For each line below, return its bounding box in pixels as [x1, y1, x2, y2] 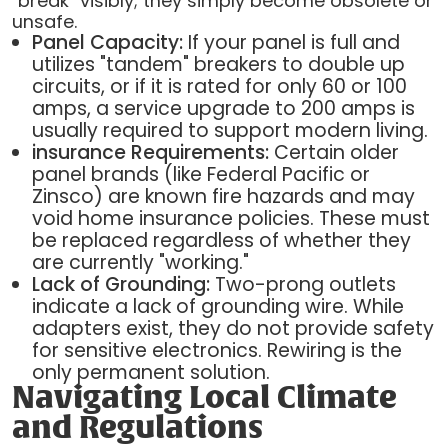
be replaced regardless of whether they [31, 226, 411, 254]
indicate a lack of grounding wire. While [31, 292, 404, 320]
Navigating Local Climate [11, 383, 397, 414]
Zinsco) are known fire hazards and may [31, 182, 415, 210]
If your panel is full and [182, 28, 400, 56]
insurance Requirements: [31, 138, 269, 166]
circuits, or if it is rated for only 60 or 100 [31, 72, 407, 100]
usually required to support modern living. [31, 116, 428, 144]
